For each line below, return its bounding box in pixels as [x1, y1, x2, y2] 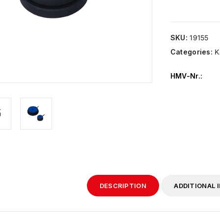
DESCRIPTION [99, 181, 146, 190]
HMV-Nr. [170, 72, 200, 80]
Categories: [170, 48, 215, 56]
